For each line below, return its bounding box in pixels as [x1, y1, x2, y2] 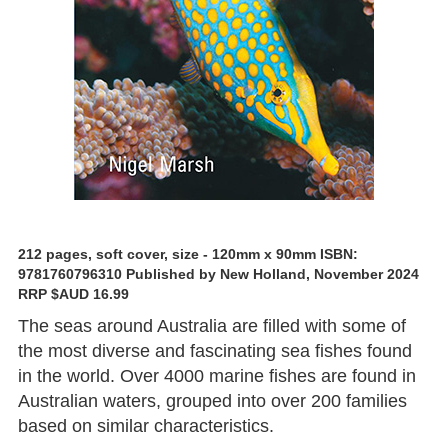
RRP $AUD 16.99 [18, 286, 129, 302]
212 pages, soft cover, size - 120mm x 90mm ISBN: [18, 246, 358, 262]
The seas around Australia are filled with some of [18, 316, 406, 336]
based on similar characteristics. [18, 416, 274, 436]
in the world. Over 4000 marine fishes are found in [18, 366, 416, 386]
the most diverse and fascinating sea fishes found [18, 341, 412, 361]
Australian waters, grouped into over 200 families [18, 391, 407, 411]
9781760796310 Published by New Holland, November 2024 [18, 266, 419, 282]
